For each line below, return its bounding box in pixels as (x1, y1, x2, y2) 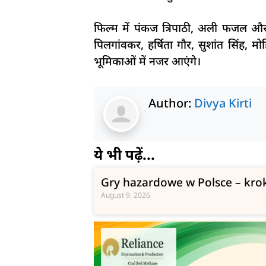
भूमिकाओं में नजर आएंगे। (93, 53, 201, 69)
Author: (148, 94, 194, 111)
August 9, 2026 (100, 189, 150, 200)
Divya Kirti (194, 94, 252, 111)
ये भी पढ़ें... (93, 144, 155, 164)
